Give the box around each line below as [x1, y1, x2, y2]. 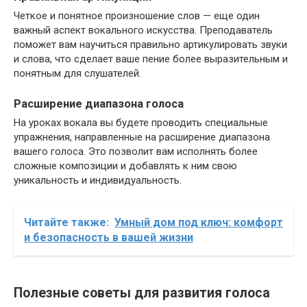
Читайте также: [24, 216, 109, 230]
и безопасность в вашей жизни [24, 231, 193, 245]
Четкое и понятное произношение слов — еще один [14, 9, 260, 22]
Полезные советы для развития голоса [14, 285, 270, 302]
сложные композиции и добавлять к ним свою [14, 160, 237, 173]
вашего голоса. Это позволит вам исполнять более [14, 145, 258, 158]
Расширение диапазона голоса [14, 97, 184, 110]
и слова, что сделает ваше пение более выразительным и [14, 52, 288, 65]
